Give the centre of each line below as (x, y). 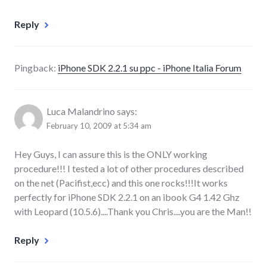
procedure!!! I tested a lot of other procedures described (129, 168)
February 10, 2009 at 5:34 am (99, 125)
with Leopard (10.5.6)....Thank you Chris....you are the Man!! (133, 211)
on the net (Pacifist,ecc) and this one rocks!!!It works (121, 182)
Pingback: (36, 67)
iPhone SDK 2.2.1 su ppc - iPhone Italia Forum (150, 67)
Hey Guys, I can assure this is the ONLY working (111, 154)
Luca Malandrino (81, 111)
